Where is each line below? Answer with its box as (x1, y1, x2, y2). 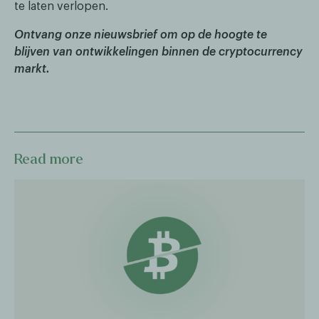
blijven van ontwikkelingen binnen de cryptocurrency (14, 46, 303, 58)
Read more (14, 151, 83, 167)
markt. (14, 63, 50, 75)
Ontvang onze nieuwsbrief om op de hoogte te (14, 29, 267, 41)
